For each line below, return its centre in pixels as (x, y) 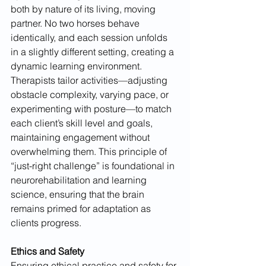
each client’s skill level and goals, (83, 123)
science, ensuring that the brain (79, 194)
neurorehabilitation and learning (80, 180)
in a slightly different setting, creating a (94, 52)
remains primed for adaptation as (82, 209)
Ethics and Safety (47, 251)
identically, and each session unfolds (90, 38)
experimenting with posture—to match (92, 109)
